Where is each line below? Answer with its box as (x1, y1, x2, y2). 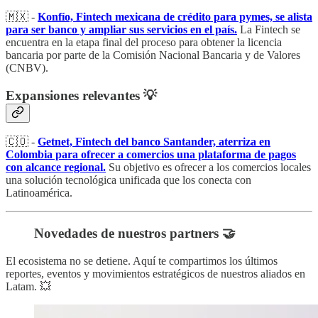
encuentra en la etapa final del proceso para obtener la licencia (6, 35, 282, 48)
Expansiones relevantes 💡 (6, 87, 157, 103)
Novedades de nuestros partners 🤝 (34, 226, 236, 241)
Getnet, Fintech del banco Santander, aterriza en (38, 136, 270, 148)
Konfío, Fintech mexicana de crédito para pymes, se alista (38, 10, 312, 23)
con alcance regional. (6, 161, 106, 174)
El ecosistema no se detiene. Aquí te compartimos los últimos (6, 254, 278, 267)
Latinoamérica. (6, 187, 72, 199)
